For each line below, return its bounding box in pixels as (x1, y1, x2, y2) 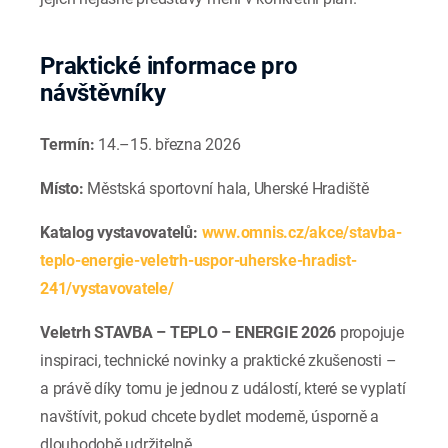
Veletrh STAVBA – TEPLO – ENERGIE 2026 (40, 323, 337, 343)
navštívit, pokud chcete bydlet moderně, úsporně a (40, 407, 380, 427)
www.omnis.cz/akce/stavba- (201, 223, 402, 243)
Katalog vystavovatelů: (40, 223, 198, 243)
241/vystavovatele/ (40, 279, 174, 299)
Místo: (40, 179, 84, 199)
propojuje (336, 323, 404, 343)
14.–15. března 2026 (94, 135, 241, 155)
